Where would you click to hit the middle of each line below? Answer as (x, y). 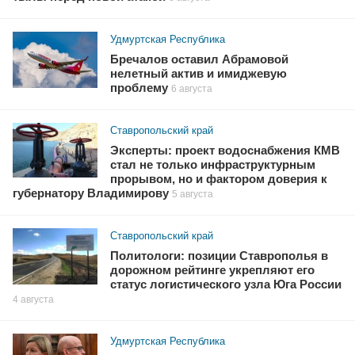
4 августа (33, 300)
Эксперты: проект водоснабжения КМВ (225, 151)
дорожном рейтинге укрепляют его (213, 271)
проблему (139, 88)
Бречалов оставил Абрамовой (200, 60)
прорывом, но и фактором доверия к (219, 179)
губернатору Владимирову (91, 194)
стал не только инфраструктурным (213, 165)
